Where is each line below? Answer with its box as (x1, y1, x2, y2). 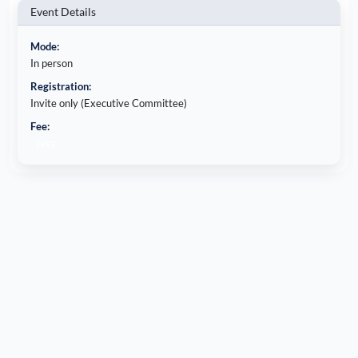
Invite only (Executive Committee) (30, 96, 188, 109)
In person (30, 56, 74, 70)
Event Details (30, 4, 97, 18)
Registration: (30, 79, 92, 93)
